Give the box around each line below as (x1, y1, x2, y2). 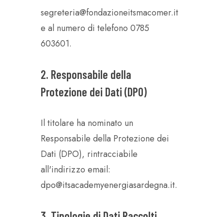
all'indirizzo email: (41, 163, 110, 176)
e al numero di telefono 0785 (41, 22, 149, 34)
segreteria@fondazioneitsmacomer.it (41, 6, 178, 19)
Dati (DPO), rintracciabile (41, 148, 138, 160)
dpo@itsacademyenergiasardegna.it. (41, 179, 177, 191)
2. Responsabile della (41, 67, 131, 81)
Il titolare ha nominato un (41, 117, 133, 129)
